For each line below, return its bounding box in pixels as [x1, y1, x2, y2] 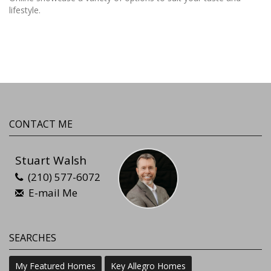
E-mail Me [28, 186, 77, 200]
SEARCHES [9, 231, 56, 245]
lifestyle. [9, 4, 41, 16]
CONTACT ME [9, 117, 73, 131]
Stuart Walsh [15, 152, 87, 169]
